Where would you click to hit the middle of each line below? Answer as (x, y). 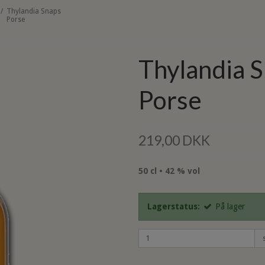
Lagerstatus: (174, 206)
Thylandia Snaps (34, 12)
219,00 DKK (174, 140)
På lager (230, 206)
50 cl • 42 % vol (169, 171)
